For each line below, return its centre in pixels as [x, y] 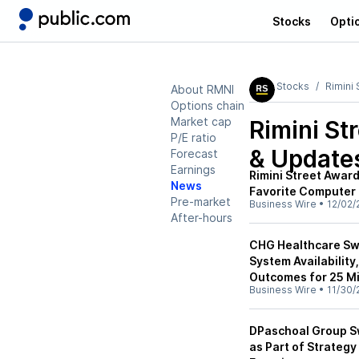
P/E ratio [194, 137]
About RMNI [202, 89]
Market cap [201, 121]
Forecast [194, 153]
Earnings [193, 169]
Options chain [208, 105]
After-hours [202, 218]
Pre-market [201, 202]
